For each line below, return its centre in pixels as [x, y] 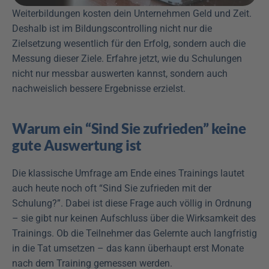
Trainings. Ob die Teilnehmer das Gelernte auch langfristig [134, 233]
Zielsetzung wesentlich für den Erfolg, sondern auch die [129, 44]
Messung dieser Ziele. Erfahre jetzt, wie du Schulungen [127, 59]
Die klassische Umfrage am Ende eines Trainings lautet [128, 173]
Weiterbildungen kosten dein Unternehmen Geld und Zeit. [132, 14]
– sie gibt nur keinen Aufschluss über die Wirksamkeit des [134, 218]
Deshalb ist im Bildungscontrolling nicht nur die [112, 29]
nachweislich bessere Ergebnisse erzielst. [99, 89]
